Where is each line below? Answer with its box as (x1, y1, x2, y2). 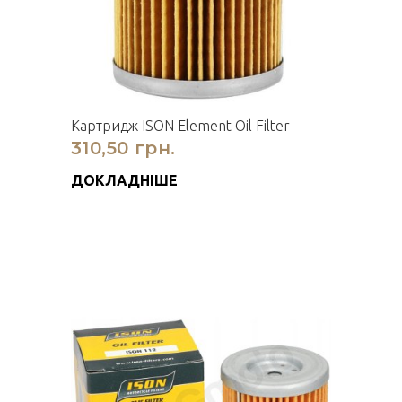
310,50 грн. (71, 137, 176, 159)
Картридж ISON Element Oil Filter (71, 118, 290, 134)
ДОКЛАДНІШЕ (71, 172, 178, 188)
